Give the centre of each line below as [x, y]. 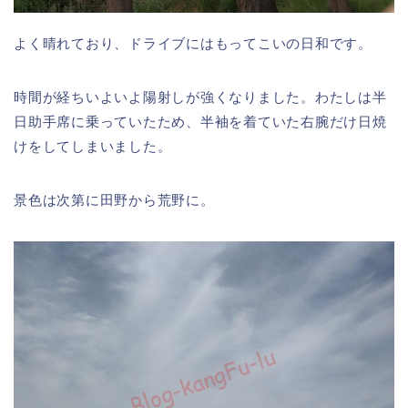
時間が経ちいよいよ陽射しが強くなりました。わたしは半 [200, 97]
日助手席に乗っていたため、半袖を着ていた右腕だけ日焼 [200, 121]
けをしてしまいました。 [93, 146]
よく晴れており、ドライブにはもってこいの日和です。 [193, 43]
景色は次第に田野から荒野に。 [114, 199]
